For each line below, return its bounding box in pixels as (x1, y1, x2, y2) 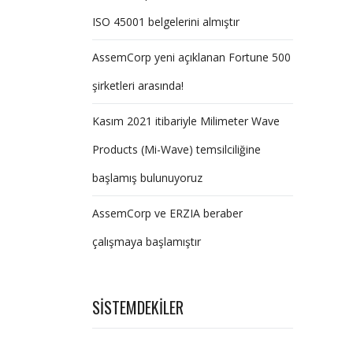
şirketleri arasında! (92, 78, 184, 93)
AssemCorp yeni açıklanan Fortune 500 (92, 50, 291, 65)
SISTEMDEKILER (92, 295, 184, 319)
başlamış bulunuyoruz (92, 170, 203, 185)
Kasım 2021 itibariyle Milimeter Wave (92, 113, 280, 128)
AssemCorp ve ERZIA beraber (92, 206, 243, 221)
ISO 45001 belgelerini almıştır (92, 14, 240, 29)
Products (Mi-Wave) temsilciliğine (92, 142, 261, 157)
